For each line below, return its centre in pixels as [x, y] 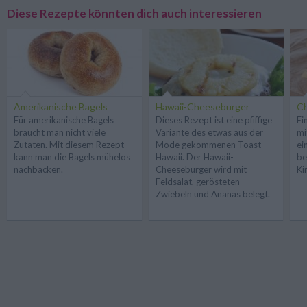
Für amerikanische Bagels [64, 120]
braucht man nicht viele [60, 133]
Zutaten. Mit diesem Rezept [69, 145]
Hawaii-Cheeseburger [202, 107]
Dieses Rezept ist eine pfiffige [213, 120]
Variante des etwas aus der [209, 133]
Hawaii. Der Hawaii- [194, 157]
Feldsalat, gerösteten [197, 182]
